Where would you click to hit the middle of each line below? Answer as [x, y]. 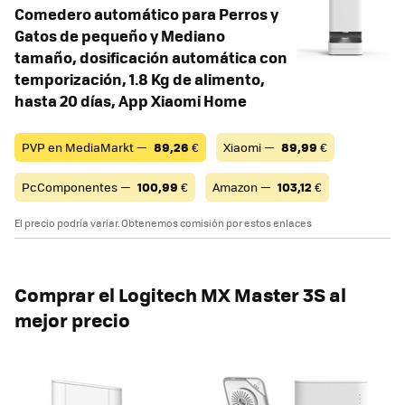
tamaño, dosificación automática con [151, 57]
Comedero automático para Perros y [146, 13]
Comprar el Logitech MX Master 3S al [180, 294]
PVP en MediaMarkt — [86, 146]
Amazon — [243, 186]
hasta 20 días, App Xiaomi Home [131, 100]
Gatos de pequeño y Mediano [120, 35]
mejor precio [72, 319]
